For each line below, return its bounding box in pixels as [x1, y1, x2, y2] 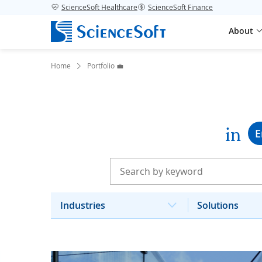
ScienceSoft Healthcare [61, 2, 137, 12]
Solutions [197, 199, 239, 212]
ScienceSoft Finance [148, 2, 213, 12]
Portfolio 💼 [87, 61, 123, 70]
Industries [60, 199, 105, 212]
